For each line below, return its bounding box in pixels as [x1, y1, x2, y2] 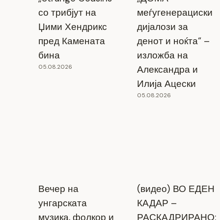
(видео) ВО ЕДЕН [137, 182, 215, 195]
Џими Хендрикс [38, 21, 107, 33]
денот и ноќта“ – [137, 35, 210, 48]
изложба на [137, 49, 188, 62]
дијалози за [137, 21, 188, 33]
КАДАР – [137, 196, 177, 209]
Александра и [137, 63, 198, 76]
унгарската [38, 196, 87, 209]
